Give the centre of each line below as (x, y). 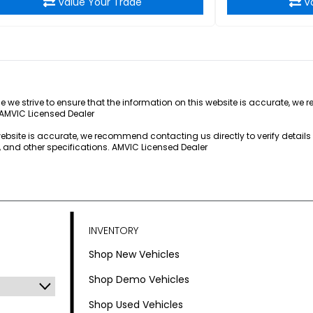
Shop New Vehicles (134, 254)
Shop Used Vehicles (136, 305)
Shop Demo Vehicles (139, 279)
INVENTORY (114, 231)
